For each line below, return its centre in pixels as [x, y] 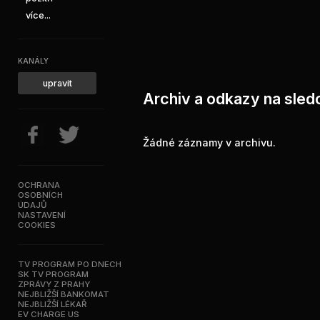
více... [38, 15]
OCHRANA [39, 185]
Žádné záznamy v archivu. [209, 142]
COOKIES [37, 225]
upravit [57, 83]
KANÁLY [33, 61]
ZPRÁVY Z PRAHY [54, 284]
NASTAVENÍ [42, 215]
